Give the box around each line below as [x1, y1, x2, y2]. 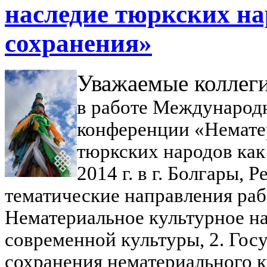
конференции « [77, 118, 204, 140]
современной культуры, [5, 228, 209, 250]
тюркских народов [77, 140, 237, 162]
